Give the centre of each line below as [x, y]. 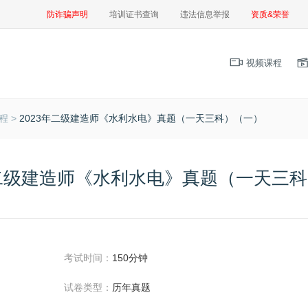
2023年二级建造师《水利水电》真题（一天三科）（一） [141, 118]
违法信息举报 [205, 14]
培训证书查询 [134, 14]
